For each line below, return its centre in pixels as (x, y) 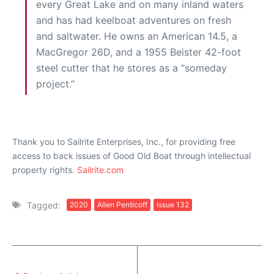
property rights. (45, 169)
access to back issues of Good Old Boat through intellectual (131, 155)
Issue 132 (173, 205)
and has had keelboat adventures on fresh (134, 20)
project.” (55, 83)
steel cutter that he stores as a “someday (131, 68)
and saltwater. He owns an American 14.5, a (137, 36)
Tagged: (44, 205)
